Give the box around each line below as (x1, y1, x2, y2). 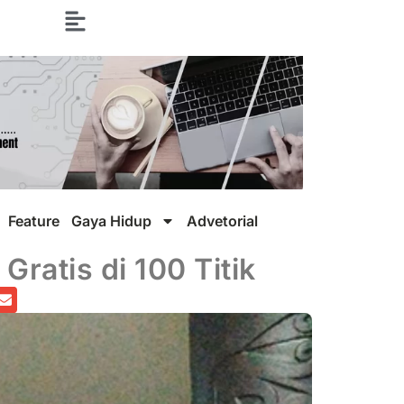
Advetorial (187, 211, 258, 230)
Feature (8, 211, 60, 230)
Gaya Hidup (71, 211, 151, 230)
